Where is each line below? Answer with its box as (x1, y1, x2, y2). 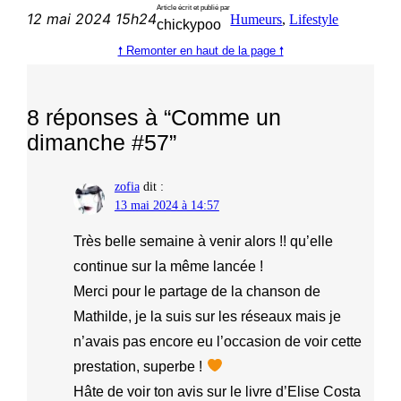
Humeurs (230, 11, 283, 27)
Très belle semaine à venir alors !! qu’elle (73, 233, 334, 249)
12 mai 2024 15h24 (27, 9, 158, 28)
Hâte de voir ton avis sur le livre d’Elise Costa (73, 383, 362, 399)
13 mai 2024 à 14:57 (114, 198, 219, 212)
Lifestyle (289, 11, 339, 27)
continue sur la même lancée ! (73, 258, 264, 274)
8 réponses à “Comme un (27, 104, 282, 130)
